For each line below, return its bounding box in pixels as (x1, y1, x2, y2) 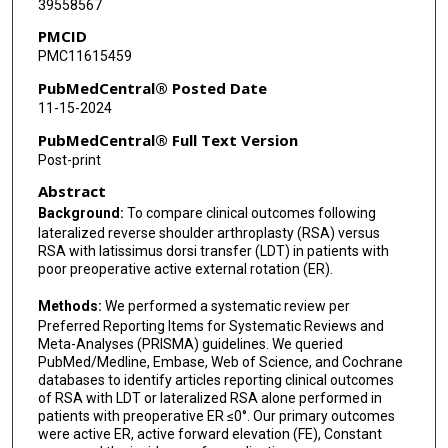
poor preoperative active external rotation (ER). (37, 261, 333, 278)
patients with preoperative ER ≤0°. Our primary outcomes (37, 408, 395, 425)
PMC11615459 (37, 48, 132, 65)
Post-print (37, 151, 101, 168)
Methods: (37, 298, 105, 315)
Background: (37, 205, 127, 222)
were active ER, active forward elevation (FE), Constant (37, 426, 382, 443)
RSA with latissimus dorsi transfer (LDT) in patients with (37, 243, 389, 260)
